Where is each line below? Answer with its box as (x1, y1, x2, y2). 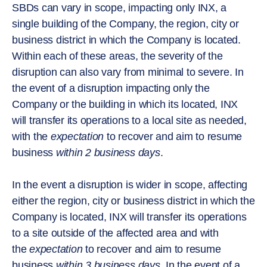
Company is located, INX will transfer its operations (12, 210, 247, 223)
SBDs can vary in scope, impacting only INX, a (12, 1, 227, 14)
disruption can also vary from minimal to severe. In (12, 66, 244, 78)
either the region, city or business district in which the (12, 194, 255, 207)
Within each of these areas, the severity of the (12, 49, 223, 62)
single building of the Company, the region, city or (12, 17, 239, 30)
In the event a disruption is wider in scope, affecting (12, 178, 248, 191)
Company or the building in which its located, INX (12, 98, 238, 110)
